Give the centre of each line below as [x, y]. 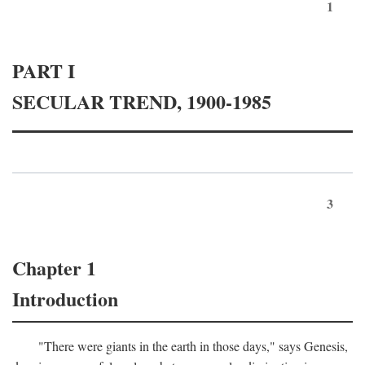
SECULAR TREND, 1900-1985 [142, 101]
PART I [44, 70]
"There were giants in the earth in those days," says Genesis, [193, 345]
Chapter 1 [54, 267]
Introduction [65, 298]
